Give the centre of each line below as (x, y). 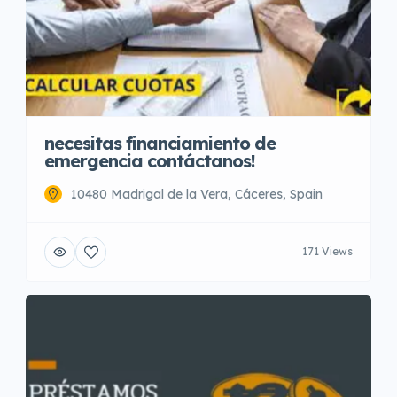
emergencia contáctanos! (150, 160)
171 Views (327, 252)
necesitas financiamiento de (160, 143)
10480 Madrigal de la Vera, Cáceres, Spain (197, 194)
